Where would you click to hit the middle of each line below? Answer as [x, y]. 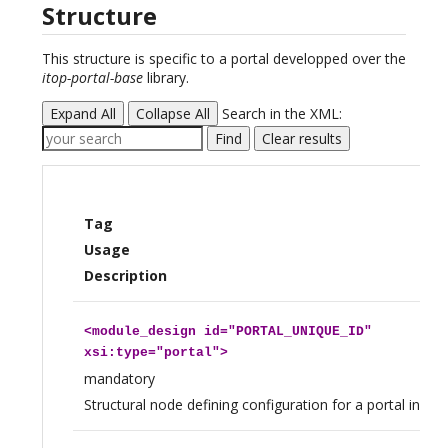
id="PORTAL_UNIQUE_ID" [283, 331]
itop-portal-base [92, 78]
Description [125, 275]
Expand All [83, 114]
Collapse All [173, 114]
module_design [143, 331]
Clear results [302, 139]
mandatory [119, 378]
